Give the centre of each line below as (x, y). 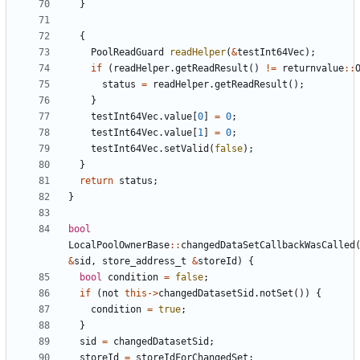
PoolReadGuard (127, 52)
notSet (276, 293)
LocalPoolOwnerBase (119, 245)
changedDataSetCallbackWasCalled (268, 245)
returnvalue (313, 68)
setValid (186, 148)
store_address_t (144, 261)
